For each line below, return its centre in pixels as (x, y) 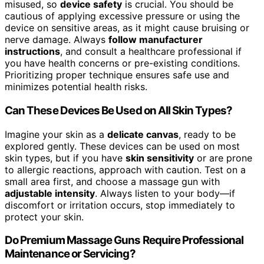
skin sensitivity (160, 158)
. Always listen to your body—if (165, 193)
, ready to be (207, 134)
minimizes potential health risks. (76, 87)
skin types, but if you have (65, 158)
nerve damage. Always (57, 40)
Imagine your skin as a (56, 134)
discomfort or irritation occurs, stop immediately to (120, 205)
